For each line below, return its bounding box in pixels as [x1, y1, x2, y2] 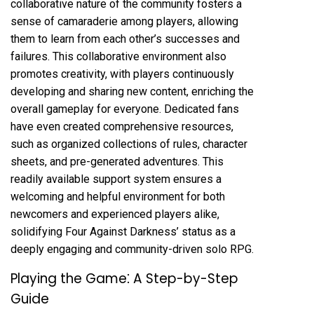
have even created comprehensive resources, [11, 119, 233, 133]
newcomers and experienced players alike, [11, 207, 219, 221]
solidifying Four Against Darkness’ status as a [11, 224, 235, 238]
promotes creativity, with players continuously [11, 67, 234, 81]
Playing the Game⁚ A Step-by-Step [11, 268, 238, 288]
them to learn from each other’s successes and [11, 32, 240, 46]
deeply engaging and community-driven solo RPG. [11, 242, 254, 256]
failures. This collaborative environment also [11, 49, 226, 63]
